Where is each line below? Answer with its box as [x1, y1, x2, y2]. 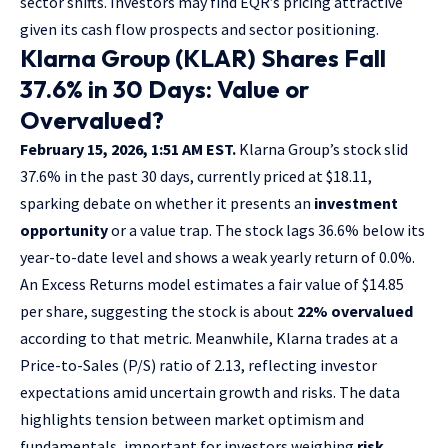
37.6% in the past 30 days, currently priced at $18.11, [20, 165, 372, 186]
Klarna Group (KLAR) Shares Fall [20, 42, 386, 73]
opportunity [20, 219, 108, 240]
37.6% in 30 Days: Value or [20, 73, 309, 104]
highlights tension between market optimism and [20, 408, 364, 429]
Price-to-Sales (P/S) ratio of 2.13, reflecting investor [20, 354, 377, 375]
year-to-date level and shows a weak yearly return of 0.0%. [20, 246, 415, 267]
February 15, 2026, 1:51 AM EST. [20, 138, 236, 159]
